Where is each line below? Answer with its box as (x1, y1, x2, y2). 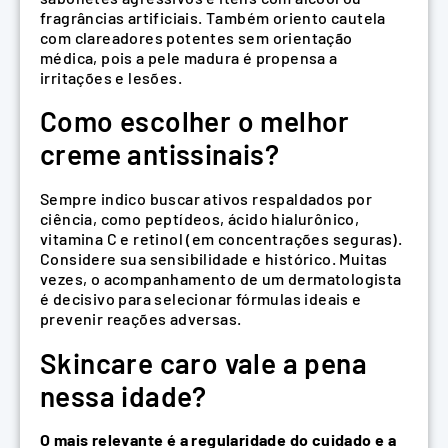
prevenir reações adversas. (40, 308, 242, 328)
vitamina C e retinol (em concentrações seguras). (40, 228, 403, 248)
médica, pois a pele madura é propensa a (40, 47, 338, 67)
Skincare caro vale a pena (40, 345, 367, 380)
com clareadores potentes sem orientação (40, 27, 353, 47)
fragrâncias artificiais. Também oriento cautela (40, 7, 386, 27)
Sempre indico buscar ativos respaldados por (40, 188, 373, 208)
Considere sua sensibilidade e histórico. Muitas (40, 248, 388, 268)
